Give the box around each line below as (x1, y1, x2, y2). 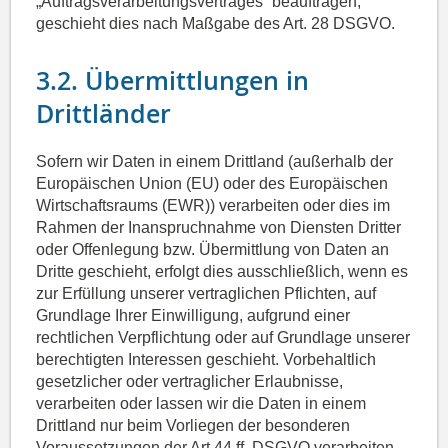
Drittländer (36, 97, 172, 132)
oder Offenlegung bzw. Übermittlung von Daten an (36, 241, 390, 259)
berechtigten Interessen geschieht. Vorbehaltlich (36, 351, 377, 369)
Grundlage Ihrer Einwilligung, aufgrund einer (36, 307, 351, 325)
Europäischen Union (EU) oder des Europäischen (36, 175, 389, 193)
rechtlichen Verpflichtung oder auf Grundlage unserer (36, 329, 411, 347)
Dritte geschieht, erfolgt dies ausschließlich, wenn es (36, 263, 409, 281)
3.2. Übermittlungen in (36, 64, 310, 99)
